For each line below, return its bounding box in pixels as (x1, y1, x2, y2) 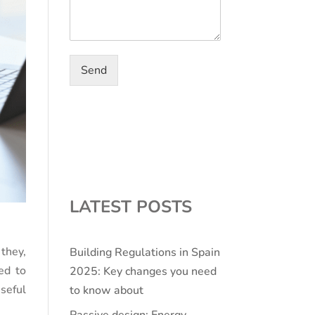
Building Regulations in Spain (69, 245, 220, 260)
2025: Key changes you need (69, 264, 217, 279)
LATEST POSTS (69, 195, 192, 218)
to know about (69, 283, 143, 298)
